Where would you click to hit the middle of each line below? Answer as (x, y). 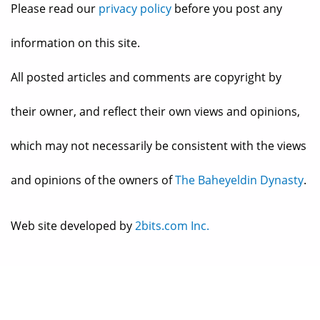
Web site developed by (73, 226)
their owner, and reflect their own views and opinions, (155, 112)
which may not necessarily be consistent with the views (159, 146)
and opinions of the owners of (93, 180)
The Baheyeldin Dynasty (239, 180)
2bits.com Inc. (172, 226)
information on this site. (75, 43)
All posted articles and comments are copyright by (146, 77)
